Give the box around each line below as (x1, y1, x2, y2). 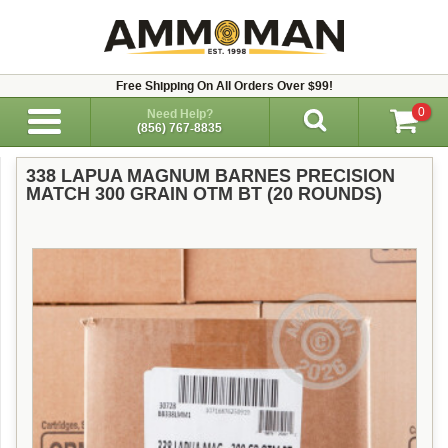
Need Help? (146, 106, 213, 121)
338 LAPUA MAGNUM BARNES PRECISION (26, 165, 395, 186)
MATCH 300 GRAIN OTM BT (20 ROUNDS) (26, 183, 382, 204)
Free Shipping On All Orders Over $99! (115, 78, 333, 93)
